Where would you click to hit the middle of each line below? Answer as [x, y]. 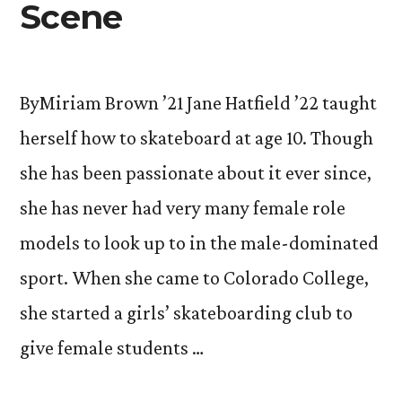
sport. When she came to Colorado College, [194, 278]
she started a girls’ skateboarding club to [186, 313]
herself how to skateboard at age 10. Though [197, 138]
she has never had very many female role [183, 208]
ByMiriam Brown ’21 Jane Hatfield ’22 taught [198, 103]
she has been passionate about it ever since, [196, 173]
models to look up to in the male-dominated [199, 243]
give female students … [112, 348]
